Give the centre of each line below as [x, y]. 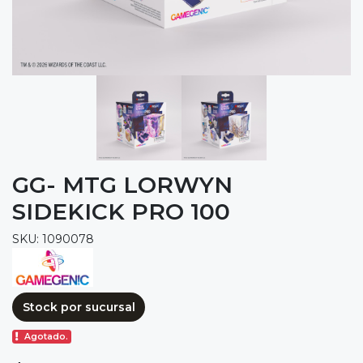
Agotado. [47, 336]
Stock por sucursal [79, 307]
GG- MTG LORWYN [122, 185]
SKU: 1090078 [53, 239]
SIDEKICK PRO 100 [121, 212]
